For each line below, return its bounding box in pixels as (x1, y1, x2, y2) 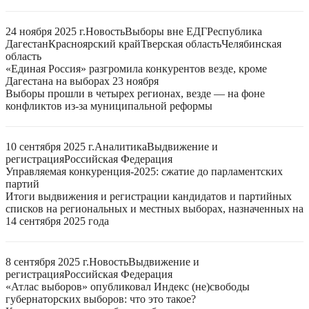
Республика (207, 26, 262, 37)
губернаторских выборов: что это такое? (6, 293, 196, 305)
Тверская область (141, 38, 221, 50)
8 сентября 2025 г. (6, 256, 89, 268)
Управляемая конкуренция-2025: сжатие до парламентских (6, 166, 283, 177)
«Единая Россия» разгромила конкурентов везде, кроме (6, 63, 267, 74)
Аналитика (94, 141, 147, 152)
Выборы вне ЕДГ (125, 26, 207, 37)
